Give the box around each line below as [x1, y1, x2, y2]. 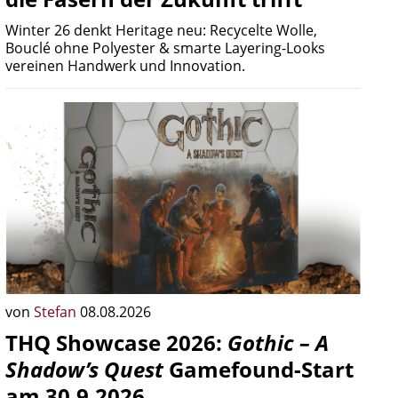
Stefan [34, 302, 80, 322]
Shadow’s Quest [5, 354, 163, 384]
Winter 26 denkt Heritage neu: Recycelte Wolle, [5, 20, 317, 40]
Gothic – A [227, 328, 329, 357]
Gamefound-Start [163, 354, 354, 384]
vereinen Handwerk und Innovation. [5, 56, 245, 76]
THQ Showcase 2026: [5, 328, 227, 357]
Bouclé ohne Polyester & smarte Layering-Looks [5, 38, 325, 58]
